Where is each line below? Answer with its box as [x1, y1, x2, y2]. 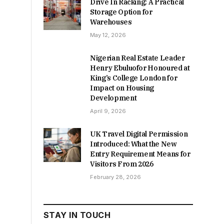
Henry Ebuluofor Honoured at [90, 63, 190, 72]
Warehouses [90, 17, 132, 26]
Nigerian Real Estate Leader [90, 53, 185, 62]
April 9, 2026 [90, 107, 126, 114]
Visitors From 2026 [90, 159, 153, 168]
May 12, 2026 [90, 31, 126, 38]
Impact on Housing [90, 83, 154, 92]
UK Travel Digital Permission [90, 129, 188, 138]
